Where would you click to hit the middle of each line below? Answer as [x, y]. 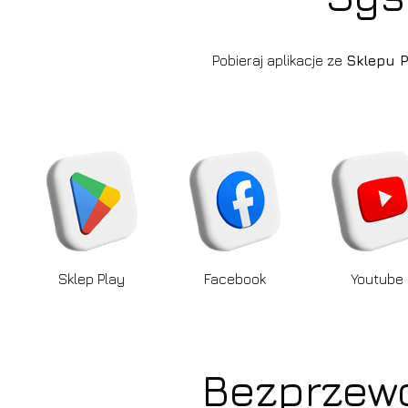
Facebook [235, 279]
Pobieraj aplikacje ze [279, 60]
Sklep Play [92, 279]
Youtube [377, 279]
